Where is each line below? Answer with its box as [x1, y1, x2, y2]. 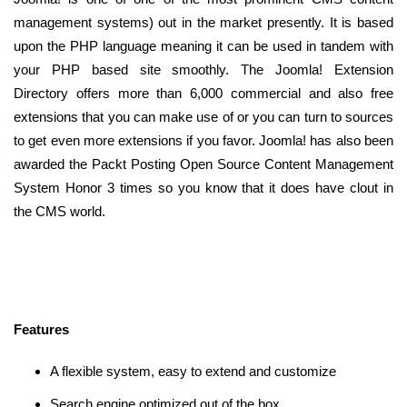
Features [14, 322, 69, 338]
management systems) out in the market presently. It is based [14, 15, 393, 31]
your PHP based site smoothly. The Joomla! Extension [14, 62, 393, 78]
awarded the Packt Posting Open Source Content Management [14, 156, 393, 173]
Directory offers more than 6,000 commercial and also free [14, 85, 393, 102]
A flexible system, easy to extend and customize [50, 363, 336, 380]
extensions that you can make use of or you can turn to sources [14, 109, 393, 125]
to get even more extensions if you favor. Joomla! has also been [14, 133, 393, 149]
